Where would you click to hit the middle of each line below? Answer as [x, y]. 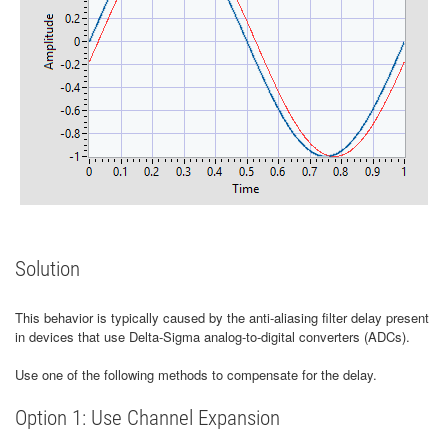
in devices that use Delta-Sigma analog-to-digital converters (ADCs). [212, 336]
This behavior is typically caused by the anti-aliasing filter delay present [222, 317]
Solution [47, 269]
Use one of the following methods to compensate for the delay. [196, 374]
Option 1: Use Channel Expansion [147, 418]
